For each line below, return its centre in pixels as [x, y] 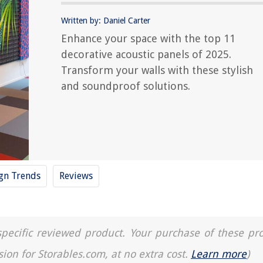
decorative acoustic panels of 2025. [146, 54]
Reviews [76, 176]
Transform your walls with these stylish [157, 70]
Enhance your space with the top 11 [148, 38]
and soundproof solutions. [126, 86]
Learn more [219, 254]
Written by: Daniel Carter [106, 21]
